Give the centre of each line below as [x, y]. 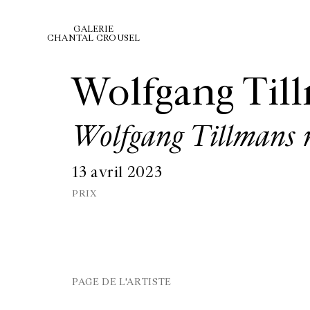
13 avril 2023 [117, 173]
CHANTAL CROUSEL [94, 38]
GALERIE [94, 29]
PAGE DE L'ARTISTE [122, 282]
